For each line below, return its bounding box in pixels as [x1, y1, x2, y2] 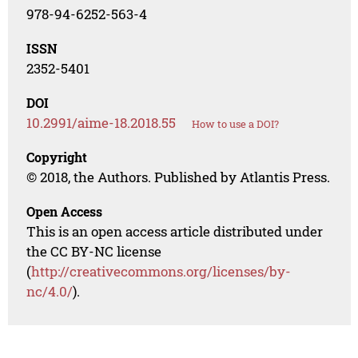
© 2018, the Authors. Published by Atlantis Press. [26, 168, 331, 187]
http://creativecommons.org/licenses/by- [31, 262, 292, 281]
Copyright [26, 149, 88, 166]
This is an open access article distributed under [26, 222, 324, 241]
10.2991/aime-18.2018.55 [26, 113, 177, 133]
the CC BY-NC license [26, 242, 162, 261]
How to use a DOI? [192, 117, 280, 132]
